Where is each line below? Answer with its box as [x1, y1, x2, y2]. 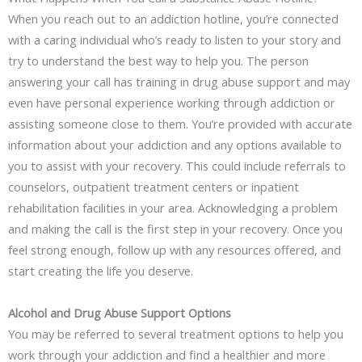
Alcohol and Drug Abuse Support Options [8, 304, 231, 321]
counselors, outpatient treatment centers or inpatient [8, 179, 299, 196]
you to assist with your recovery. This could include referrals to [8, 158, 346, 175]
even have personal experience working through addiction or [8, 95, 335, 112]
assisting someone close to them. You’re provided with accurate [8, 116, 352, 133]
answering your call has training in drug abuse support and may [8, 74, 350, 90]
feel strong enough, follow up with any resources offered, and [8, 242, 341, 259]
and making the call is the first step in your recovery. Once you [8, 221, 343, 238]
